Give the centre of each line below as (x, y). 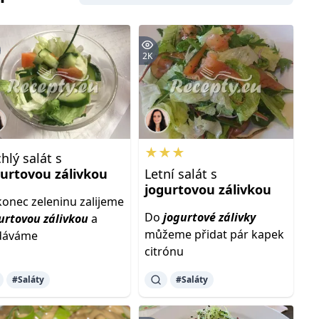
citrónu (164, 251)
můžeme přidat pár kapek (214, 234)
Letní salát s (181, 174)
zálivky (237, 217)
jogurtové (189, 217)
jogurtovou (179, 189)
